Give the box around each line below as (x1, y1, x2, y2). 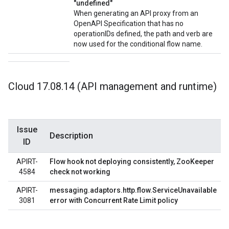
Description (50, 131, 93, 141)
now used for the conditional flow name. (74, 40, 202, 48)
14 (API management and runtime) (63, 80, 217, 93)
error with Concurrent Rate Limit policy (50, 196, 178, 204)
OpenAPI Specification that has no (74, 19, 184, 28)
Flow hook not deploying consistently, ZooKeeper (50, 157, 214, 166)
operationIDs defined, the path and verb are (74, 30, 213, 38)
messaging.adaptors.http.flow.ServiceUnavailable (50, 186, 217, 194)
